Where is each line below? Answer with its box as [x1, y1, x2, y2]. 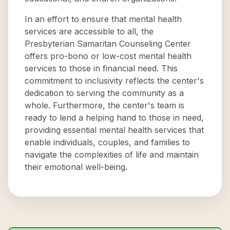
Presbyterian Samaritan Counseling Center [25, 39, 191, 49]
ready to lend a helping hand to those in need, [25, 112, 204, 123]
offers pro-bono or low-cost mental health [25, 51, 191, 61]
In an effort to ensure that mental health [25, 14, 182, 24]
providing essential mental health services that [25, 125, 204, 135]
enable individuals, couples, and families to [25, 137, 190, 147]
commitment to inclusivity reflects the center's [25, 75, 204, 86]
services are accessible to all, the [25, 26, 154, 36]
